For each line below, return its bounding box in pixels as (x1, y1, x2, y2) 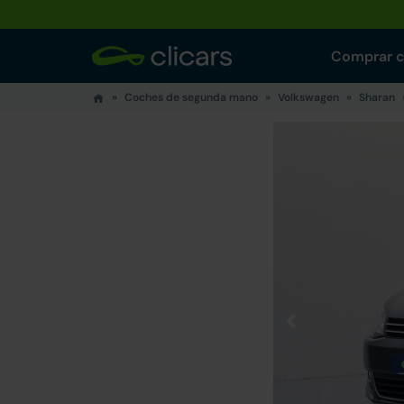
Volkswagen (278, 90, 339, 105)
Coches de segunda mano (124, 90, 258, 105)
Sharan (359, 90, 395, 105)
